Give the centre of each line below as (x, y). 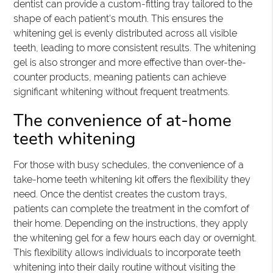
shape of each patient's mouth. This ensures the (119, 19)
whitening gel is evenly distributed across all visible (126, 33)
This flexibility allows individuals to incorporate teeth (127, 253)
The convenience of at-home (123, 121)
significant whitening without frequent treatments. (122, 92)
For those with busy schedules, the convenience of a (129, 165)
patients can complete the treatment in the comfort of (132, 209)
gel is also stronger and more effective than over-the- (130, 62)
